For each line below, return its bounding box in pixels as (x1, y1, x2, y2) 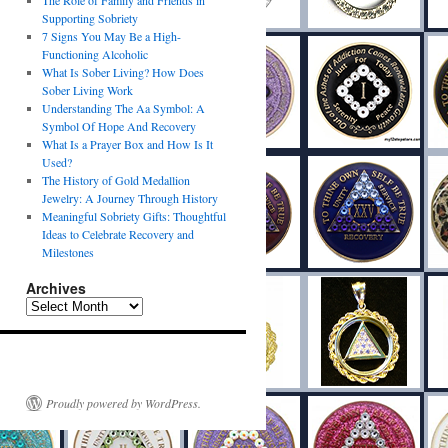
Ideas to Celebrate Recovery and (41, 226, 194, 242)
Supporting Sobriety (41, 10, 138, 26)
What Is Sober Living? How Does (41, 64, 204, 80)
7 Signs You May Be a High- (41, 28, 181, 44)
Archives (26, 278, 86, 298)
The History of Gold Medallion (41, 172, 190, 188)
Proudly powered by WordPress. (46, 395, 201, 411)
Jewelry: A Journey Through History (41, 190, 218, 206)
